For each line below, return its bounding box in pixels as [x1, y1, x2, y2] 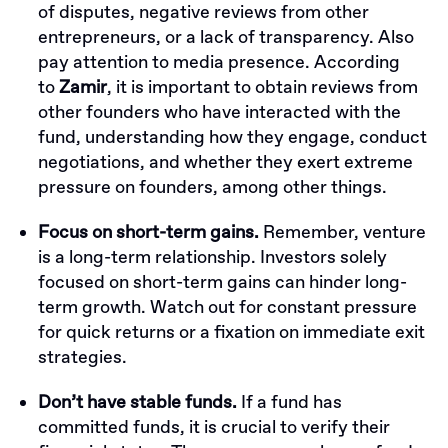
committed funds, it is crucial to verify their [38, 415, 390, 440]
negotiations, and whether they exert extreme [38, 150, 413, 175]
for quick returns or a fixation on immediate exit [38, 320, 425, 345]
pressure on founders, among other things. [38, 175, 387, 200]
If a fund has [237, 390, 342, 415]
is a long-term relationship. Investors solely [38, 245, 387, 270]
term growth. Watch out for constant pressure [38, 295, 417, 320]
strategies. [38, 345, 127, 370]
